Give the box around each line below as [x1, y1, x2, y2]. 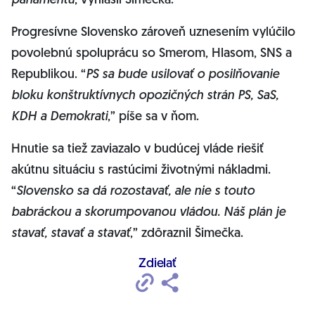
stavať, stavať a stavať [11, 227, 130, 240]
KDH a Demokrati [11, 110, 108, 124]
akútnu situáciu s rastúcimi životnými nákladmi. [11, 164, 271, 177]
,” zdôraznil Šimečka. [130, 227, 243, 240]
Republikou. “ [11, 68, 86, 82]
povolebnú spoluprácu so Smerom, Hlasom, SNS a [11, 47, 292, 60]
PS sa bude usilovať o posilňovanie [86, 68, 279, 82]
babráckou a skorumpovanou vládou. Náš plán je [11, 206, 285, 219]
